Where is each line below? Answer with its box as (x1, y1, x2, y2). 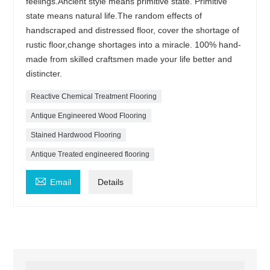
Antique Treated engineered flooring (31, 149, 150, 159)
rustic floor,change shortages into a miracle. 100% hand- (26, 39, 242, 49)
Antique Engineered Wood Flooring (31, 111, 147, 120)
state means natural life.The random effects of (26, 10, 202, 20)
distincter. (26, 68, 63, 78)
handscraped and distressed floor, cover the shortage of (26, 25, 240, 35)
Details (98, 177, 124, 187)
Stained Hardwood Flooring (31, 130, 122, 139)
